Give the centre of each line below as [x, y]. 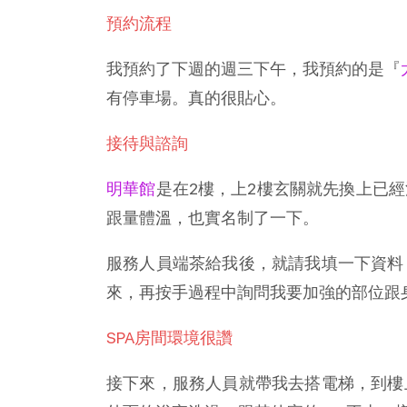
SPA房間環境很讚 [169, 337]
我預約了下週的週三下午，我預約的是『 [254, 68]
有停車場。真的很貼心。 [196, 97]
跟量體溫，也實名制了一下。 [213, 217]
